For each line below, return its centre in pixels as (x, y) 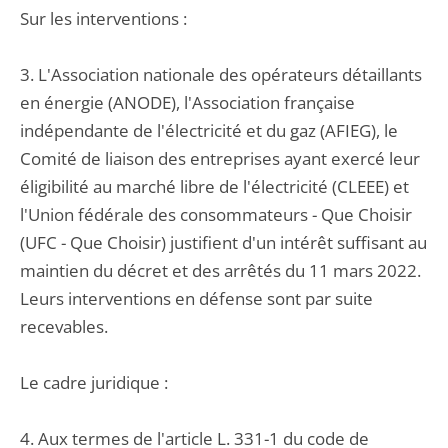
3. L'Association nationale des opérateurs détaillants (221, 74)
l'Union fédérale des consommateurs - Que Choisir (216, 214)
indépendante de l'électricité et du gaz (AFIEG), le (209, 130)
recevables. (64, 326)
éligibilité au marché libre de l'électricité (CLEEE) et (214, 186)
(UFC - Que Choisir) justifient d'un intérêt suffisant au (223, 242)
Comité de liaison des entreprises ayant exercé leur (220, 158)
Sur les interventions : (103, 18)
